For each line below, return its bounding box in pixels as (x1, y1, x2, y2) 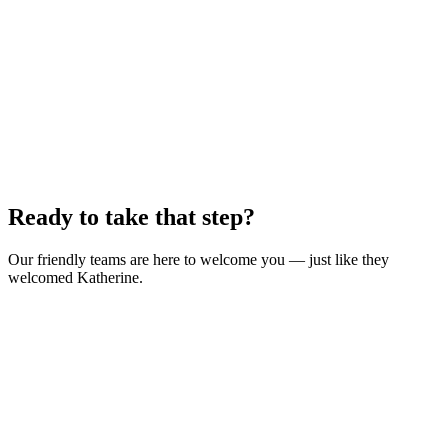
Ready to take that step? (8, 203, 255, 230)
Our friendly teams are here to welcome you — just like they (8, 250, 389, 268)
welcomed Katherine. (8, 268, 143, 286)
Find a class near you (8, 302, 141, 320)
